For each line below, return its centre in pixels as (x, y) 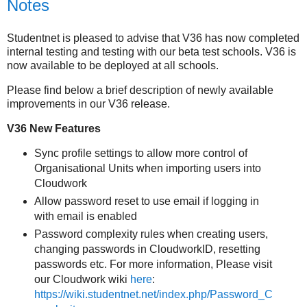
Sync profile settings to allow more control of (140, 153)
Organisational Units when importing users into (147, 169)
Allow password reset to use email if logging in (146, 201)
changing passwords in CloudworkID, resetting (147, 249)
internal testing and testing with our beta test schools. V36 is (151, 51)
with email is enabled (85, 217)
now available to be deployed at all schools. (113, 65)
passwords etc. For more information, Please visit (153, 265)
